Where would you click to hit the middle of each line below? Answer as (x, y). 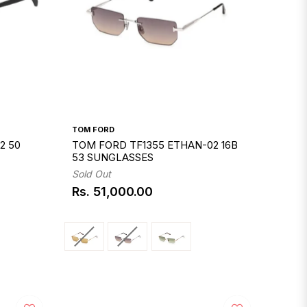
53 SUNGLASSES (113, 157)
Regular (95, 197)
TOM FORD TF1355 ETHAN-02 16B (155, 145)
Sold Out (92, 173)
